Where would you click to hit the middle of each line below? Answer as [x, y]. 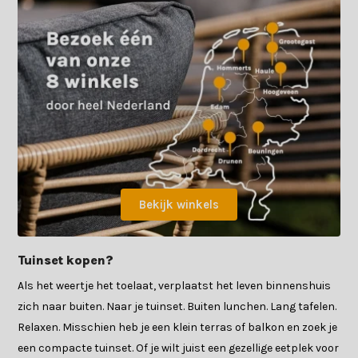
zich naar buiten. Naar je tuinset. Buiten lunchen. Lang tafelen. [177, 307]
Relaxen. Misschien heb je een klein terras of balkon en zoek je [178, 328]
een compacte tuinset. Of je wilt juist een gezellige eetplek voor [179, 348]
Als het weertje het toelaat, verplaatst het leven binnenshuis [175, 286]
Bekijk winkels [179, 205]
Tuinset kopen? [66, 261]
